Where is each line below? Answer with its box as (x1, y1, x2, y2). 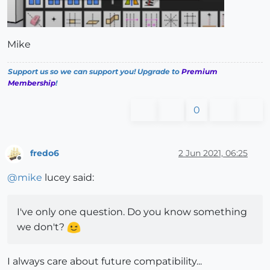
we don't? (17, 221, 67, 233)
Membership (8, 78, 55, 88)
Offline (19, 158, 42, 168)
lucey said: (42, 171, 94, 183)
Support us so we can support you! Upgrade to (8, 67, 181, 77)
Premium (181, 67, 218, 77)
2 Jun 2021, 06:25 (178, 147, 248, 159)
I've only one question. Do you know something (17, 206, 247, 218)
